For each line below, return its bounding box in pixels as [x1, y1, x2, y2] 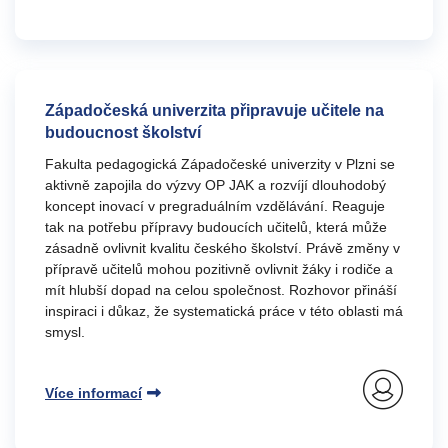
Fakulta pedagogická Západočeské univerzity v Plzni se [45, 156, 395, 172]
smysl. [45, 324, 85, 340]
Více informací [45, 385, 142, 401]
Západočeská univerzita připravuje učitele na [45, 102, 384, 119]
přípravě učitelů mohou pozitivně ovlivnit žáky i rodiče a [45, 261, 393, 277]
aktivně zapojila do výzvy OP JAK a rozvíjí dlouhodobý [45, 177, 386, 193]
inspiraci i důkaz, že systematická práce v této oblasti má [45, 303, 403, 319]
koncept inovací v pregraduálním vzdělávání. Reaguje [45, 198, 385, 214]
